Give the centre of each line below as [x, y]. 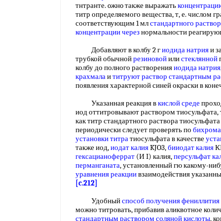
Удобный [99, 201]
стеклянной [199, 59]
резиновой [150, 59]
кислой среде [179, 103]
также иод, [93, 147]
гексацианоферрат [105, 156]
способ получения [151, 201]
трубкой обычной [104, 59]
